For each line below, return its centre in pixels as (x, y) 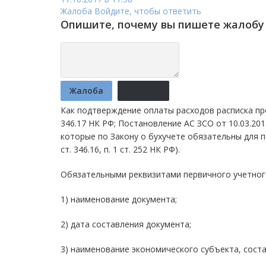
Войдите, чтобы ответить (148, 11)
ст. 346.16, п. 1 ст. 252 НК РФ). (120, 149)
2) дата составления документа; (126, 224)
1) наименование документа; (119, 199)
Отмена (143, 90)
